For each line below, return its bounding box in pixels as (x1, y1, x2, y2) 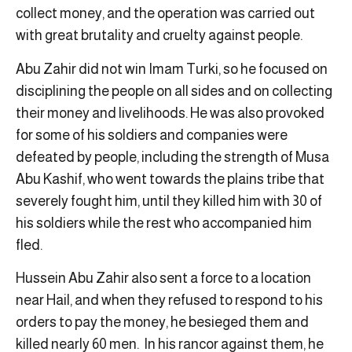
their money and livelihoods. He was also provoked (16, 104, 324, 121)
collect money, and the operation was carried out (16, 5, 315, 22)
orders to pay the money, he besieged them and (16, 314, 309, 331)
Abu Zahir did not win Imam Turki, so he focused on (16, 60, 328, 77)
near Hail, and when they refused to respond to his (16, 292, 323, 309)
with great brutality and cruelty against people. (16, 27, 302, 44)
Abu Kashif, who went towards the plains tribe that (16, 170, 324, 187)
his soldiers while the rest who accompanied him (16, 214, 312, 231)
